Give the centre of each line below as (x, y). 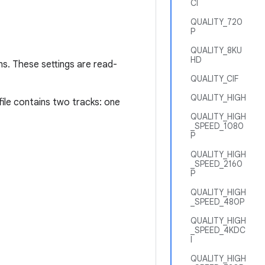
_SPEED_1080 (217, 126)
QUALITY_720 (216, 22)
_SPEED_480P (217, 202)
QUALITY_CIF (214, 79)
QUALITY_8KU (216, 50)
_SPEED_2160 (216, 164)
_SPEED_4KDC (218, 230)
